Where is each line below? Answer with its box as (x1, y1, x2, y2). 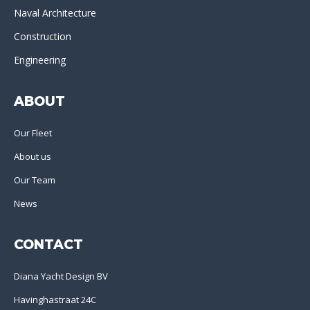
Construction (14, 29, 71, 43)
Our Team (14, 173, 55, 186)
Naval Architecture (14, 6, 96, 19)
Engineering (14, 53, 66, 66)
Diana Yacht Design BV (14, 269, 108, 282)
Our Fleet (14, 126, 52, 139)
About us (14, 149, 51, 163)
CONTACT (14, 236, 83, 253)
